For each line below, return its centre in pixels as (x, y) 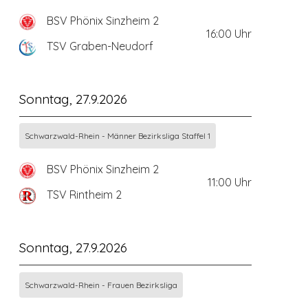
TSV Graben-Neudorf (100, 46)
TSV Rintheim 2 (84, 195)
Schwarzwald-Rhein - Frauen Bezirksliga (101, 285)
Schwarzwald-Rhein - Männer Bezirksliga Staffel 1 (117, 136)
